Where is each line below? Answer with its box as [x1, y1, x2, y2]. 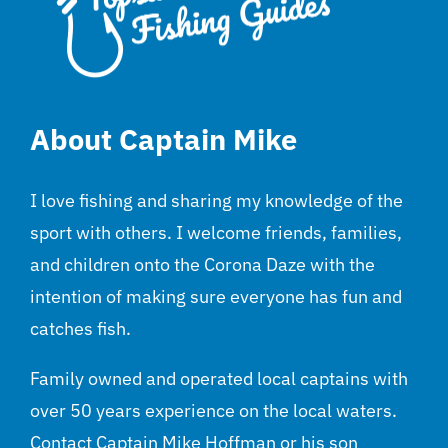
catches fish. [30, 317, 131, 341]
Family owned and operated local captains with [30, 367, 408, 391]
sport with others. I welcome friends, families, [30, 221, 402, 245]
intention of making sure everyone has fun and [30, 285, 402, 309]
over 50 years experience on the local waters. [30, 399, 397, 423]
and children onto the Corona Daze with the [30, 253, 375, 277]
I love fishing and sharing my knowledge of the [30, 189, 403, 213]
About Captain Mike [30, 121, 297, 159]
